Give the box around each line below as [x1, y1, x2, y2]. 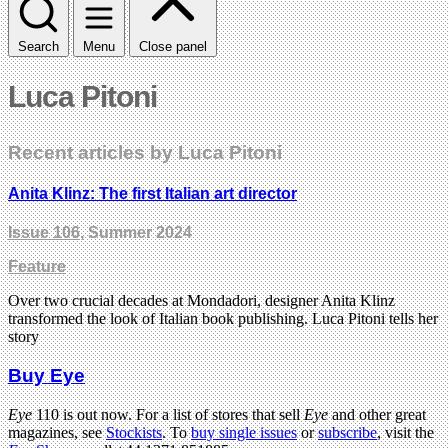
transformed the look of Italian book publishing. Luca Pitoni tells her [8, 310, 438, 328]
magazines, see [8, 423, 106, 441]
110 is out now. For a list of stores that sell [32, 405, 304, 423]
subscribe [318, 423, 377, 441]
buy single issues [191, 423, 297, 441]
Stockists [106, 423, 162, 441]
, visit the [377, 423, 434, 441]
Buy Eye [8, 365, 85, 387]
